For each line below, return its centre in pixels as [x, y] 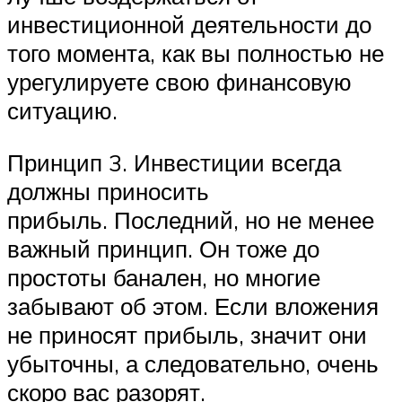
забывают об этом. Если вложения [193, 306]
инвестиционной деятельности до [189, 24]
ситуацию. [62, 110]
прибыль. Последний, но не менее [191, 219]
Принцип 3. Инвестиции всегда [174, 162]
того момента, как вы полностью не [196, 52]
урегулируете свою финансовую [179, 81]
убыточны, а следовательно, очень [193, 363]
